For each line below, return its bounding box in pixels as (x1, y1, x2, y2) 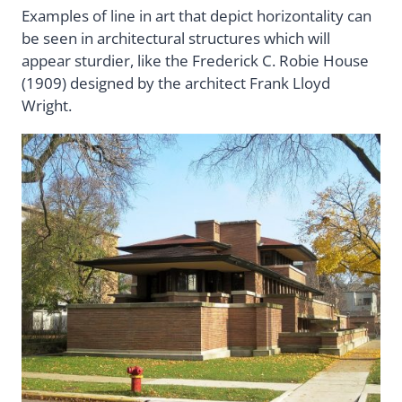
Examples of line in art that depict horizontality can (22, 5, 371, 27)
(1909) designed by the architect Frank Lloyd (22, 73, 330, 94)
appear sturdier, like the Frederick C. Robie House (22, 50, 369, 72)
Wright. (22, 95, 72, 117)
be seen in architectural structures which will (22, 28, 330, 49)
